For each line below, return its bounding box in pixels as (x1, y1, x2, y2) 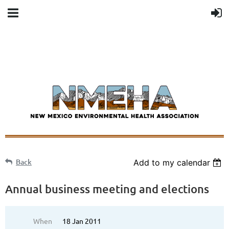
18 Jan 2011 (62, 216, 101, 226)
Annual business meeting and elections (5, 182, 209, 196)
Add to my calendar (133, 157, 211, 168)
